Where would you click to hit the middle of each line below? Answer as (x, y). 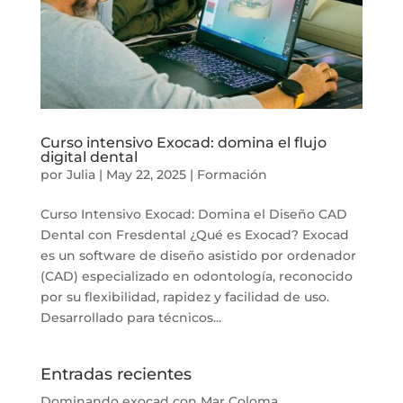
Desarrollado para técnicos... (130, 318)
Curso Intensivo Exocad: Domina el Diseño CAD (193, 215)
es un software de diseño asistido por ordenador (198, 256)
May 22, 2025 (146, 175)
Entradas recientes (116, 375)
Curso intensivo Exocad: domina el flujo (183, 143)
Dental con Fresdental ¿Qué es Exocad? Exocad (194, 235)
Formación (232, 175)
